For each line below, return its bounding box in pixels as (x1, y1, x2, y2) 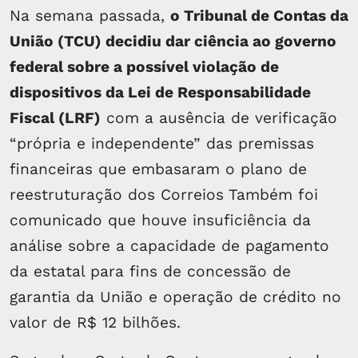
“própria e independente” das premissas (10, 133, 314, 153)
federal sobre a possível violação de (10, 57, 279, 76)
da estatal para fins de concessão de (10, 261, 291, 280)
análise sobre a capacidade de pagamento (10, 236, 329, 255)
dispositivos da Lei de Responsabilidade (10, 82, 311, 101)
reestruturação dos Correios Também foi (10, 185, 318, 204)
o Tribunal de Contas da (170, 6, 348, 25)
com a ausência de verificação (101, 108, 337, 127)
